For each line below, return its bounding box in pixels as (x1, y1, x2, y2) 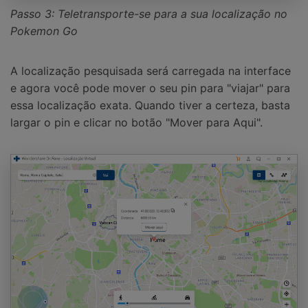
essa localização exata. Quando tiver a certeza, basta (10, 98, 290, 112)
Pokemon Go (10, 23, 78, 38)
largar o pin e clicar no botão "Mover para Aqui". (10, 115, 263, 129)
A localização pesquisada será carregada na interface (10, 63, 291, 78)
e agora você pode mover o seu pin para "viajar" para (10, 80, 290, 95)
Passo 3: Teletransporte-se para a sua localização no (10, 6, 287, 21)
